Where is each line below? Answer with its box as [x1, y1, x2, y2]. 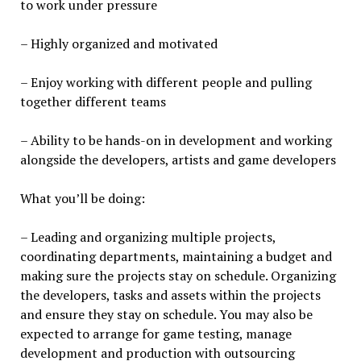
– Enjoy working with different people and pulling [19, 73, 312, 91]
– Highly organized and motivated [19, 35, 218, 52]
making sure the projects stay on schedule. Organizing [19, 267, 336, 284]
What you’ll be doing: [19, 189, 145, 207]
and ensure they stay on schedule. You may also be [19, 305, 313, 323]
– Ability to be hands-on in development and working [19, 131, 332, 149]
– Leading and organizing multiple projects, [19, 228, 276, 246]
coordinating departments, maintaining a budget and [19, 247, 332, 265]
